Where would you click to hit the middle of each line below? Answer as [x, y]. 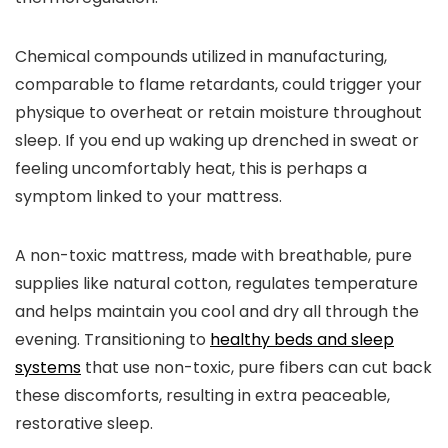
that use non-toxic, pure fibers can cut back [256, 367]
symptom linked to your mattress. [148, 196]
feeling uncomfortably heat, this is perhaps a [191, 168]
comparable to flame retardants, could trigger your [218, 84]
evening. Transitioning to [112, 339]
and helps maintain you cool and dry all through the [217, 311]
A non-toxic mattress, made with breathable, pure [213, 255]
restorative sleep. [84, 423]
